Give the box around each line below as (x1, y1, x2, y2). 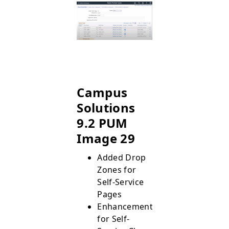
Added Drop (97, 152, 146, 163)
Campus (77, 84, 128, 101)
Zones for (97, 164, 136, 175)
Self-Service (97, 176, 144, 188)
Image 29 (77, 130, 135, 147)
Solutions (77, 99, 135, 116)
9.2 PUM (77, 114, 128, 131)
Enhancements (97, 201, 157, 212)
